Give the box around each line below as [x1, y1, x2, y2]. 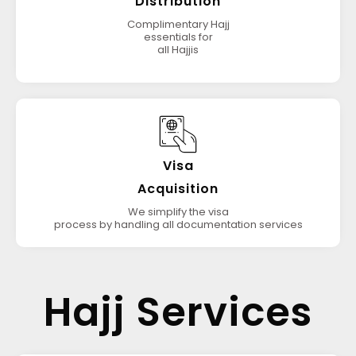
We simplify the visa [127, 204, 229, 219]
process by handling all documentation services [53, 217, 303, 232]
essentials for [143, 29, 213, 44]
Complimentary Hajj [126, 17, 230, 32]
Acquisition [137, 180, 219, 198]
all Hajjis [157, 42, 199, 57]
